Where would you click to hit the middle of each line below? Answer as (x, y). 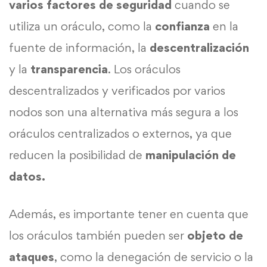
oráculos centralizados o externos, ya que (120, 133)
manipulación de (191, 155)
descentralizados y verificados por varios (117, 90)
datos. (27, 176)
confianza (182, 26)
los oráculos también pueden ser (98, 235)
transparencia (69, 69)
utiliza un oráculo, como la (82, 26)
